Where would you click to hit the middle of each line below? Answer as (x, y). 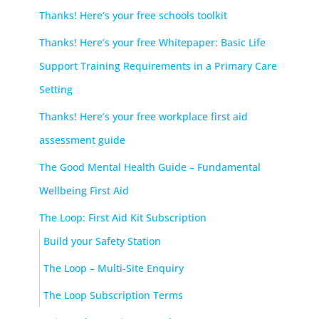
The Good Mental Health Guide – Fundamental (150, 167)
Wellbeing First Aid (84, 190)
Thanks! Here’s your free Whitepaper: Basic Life (152, 42)
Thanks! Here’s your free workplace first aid (143, 116)
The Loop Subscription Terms (113, 295)
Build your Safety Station (102, 241)
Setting (56, 89)
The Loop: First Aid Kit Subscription (123, 217)
